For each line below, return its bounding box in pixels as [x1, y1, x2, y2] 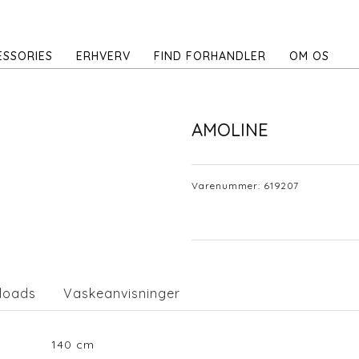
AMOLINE [192, 119, 268, 142]
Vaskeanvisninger [63, 284, 180, 301]
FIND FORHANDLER [154, 49, 266, 63]
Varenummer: [192, 179, 264, 192]
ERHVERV [76, 49, 131, 63]
